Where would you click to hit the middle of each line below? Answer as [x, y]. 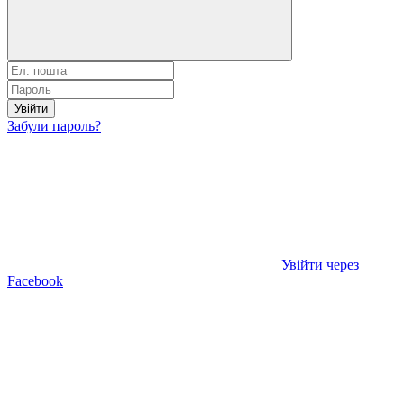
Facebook [35, 280]
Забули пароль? [54, 125]
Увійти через [320, 264]
